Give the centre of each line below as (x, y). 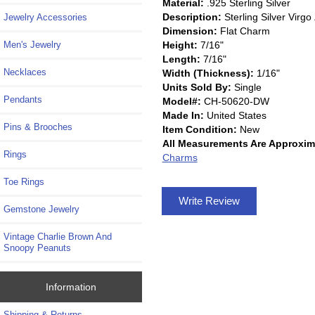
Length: (181, 59)
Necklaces (25, 72)
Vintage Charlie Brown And (58, 237)
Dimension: (189, 31)
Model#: (181, 101)
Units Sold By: (197, 87)
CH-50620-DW (235, 101)
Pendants (23, 100)
